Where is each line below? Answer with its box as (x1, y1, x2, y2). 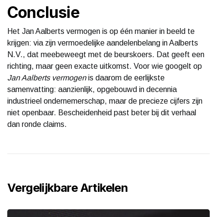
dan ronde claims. (7, 120, 67, 128)
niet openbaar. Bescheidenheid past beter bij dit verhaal (7, 108, 196, 117)
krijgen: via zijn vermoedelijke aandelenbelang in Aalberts (7, 38, 198, 47)
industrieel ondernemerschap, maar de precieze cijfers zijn (7, 96, 202, 105)
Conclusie (7, 2, 79, 22)
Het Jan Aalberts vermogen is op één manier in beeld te (7, 27, 195, 35)
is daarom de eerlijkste (86, 73, 165, 82)
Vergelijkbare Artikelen (7, 180, 128, 195)
